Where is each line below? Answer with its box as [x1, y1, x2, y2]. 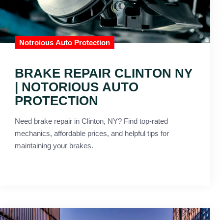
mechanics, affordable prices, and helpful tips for [15, 129, 169, 138]
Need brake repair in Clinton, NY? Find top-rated [15, 117, 168, 126]
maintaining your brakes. [15, 141, 93, 150]
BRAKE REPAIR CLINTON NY [15, 66, 192, 81]
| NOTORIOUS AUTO [15, 80, 138, 95]
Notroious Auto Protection [19, 38, 110, 47]
